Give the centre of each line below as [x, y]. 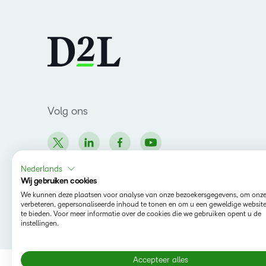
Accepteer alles [160, 260]
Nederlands [42, 169]
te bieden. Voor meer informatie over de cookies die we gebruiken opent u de [141, 214]
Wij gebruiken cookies [59, 181]
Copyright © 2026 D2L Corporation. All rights [132, 213]
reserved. [64, 227]
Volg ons [68, 111]
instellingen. [40, 224]
